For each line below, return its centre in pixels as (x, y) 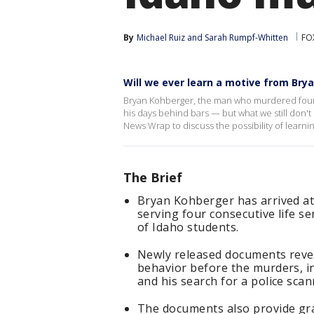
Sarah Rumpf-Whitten (246, 37)
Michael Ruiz (161, 37)
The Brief (153, 177)
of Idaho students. (188, 227)
